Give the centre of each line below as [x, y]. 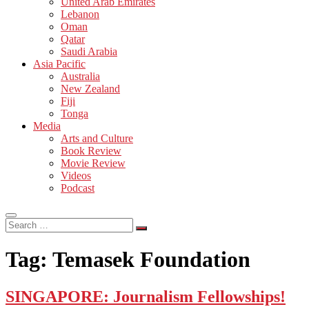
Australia [80, 76]
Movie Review [93, 163]
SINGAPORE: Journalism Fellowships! [146, 296]
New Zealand [90, 88]
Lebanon [80, 14]
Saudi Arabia [89, 51]
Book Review [91, 150]
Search [20, 223]
